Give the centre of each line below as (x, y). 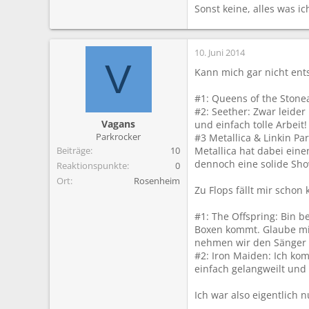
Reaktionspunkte (92, 165)
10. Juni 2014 (220, 52)
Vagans (118, 123)
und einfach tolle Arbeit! (251, 124)
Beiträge (73, 150)
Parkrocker (118, 136)
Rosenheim (157, 180)
